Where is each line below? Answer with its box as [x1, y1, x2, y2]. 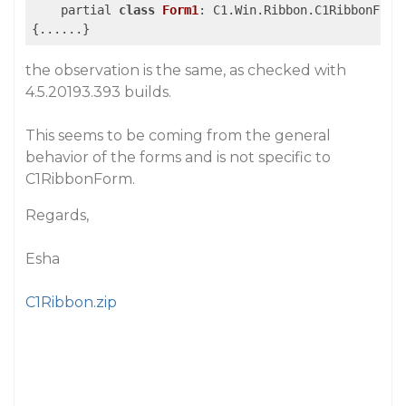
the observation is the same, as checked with [25, 62, 346, 79]
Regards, [25, 207, 89, 224]
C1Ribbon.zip [25, 294, 117, 311]
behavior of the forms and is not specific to [25, 149, 331, 166]
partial [32, 3, 119, 17]
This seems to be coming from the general [25, 127, 331, 144]
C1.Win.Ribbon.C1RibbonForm [206, 3, 401, 17]
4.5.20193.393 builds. [25, 83, 171, 101]
